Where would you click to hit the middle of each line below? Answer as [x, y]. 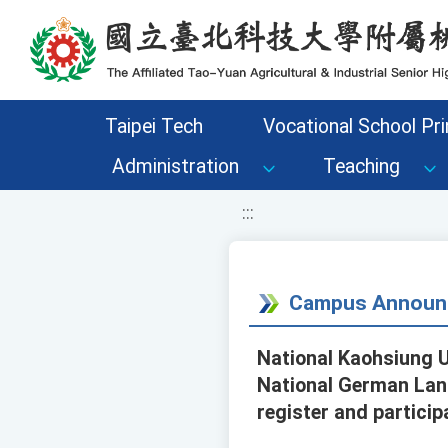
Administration [175, 166]
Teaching [361, 166]
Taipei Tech [153, 126]
